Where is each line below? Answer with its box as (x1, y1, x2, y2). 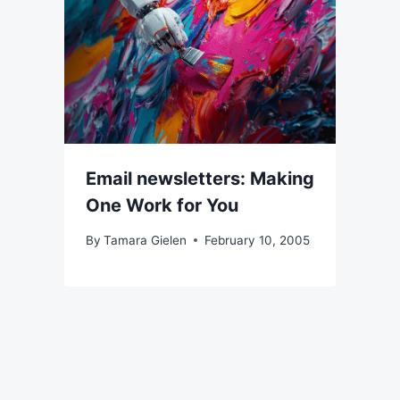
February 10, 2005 (204, 232, 311, 247)
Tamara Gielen (104, 232, 187, 247)
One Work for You (86, 195, 238, 217)
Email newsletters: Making (86, 168, 314, 190)
